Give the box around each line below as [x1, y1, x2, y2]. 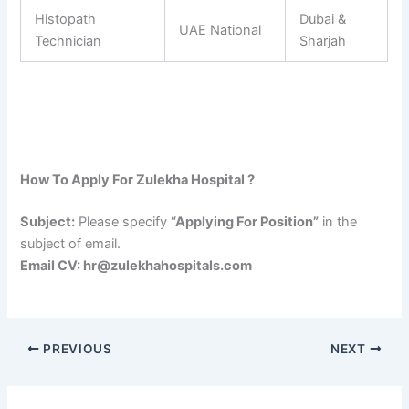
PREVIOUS [39, 341, 112, 356]
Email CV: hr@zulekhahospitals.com [20, 257, 253, 274]
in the [319, 213, 358, 230]
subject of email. [20, 235, 121, 252]
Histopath [35, 11, 97, 28]
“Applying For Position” [171, 213, 320, 230]
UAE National [179, 22, 262, 39]
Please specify [75, 213, 172, 230]
